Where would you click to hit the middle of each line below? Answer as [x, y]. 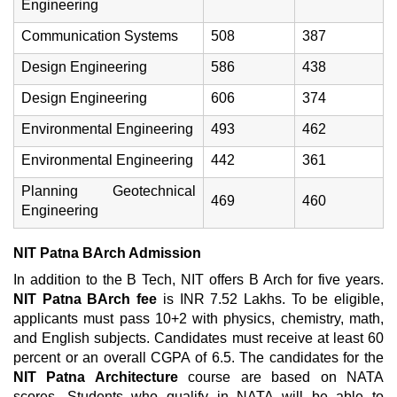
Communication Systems [100, 36]
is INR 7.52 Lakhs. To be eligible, [273, 299]
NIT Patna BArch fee [88, 299]
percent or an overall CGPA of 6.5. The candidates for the [198, 358]
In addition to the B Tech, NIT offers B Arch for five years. [198, 280]
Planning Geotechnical [109, 191]
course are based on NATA [281, 377]
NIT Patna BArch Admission [107, 253]
